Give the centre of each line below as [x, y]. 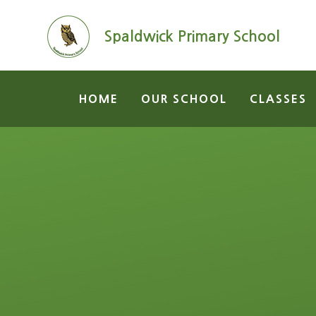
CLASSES [278, 99]
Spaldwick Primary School [193, 36]
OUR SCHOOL [184, 99]
